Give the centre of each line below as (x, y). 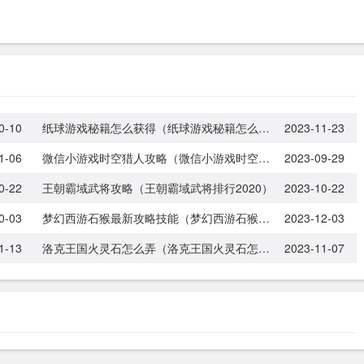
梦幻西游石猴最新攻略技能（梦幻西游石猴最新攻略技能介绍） (264, 218)
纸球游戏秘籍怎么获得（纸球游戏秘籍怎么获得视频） (264, 128)
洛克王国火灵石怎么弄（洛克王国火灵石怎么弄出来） (264, 248)
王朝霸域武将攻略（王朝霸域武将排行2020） (157, 188)
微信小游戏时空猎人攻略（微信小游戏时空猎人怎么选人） (264, 158)
